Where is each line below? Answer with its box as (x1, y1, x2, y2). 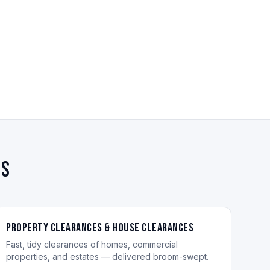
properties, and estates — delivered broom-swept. (6, 251, 209, 262)
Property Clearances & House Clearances (6, 221, 194, 235)
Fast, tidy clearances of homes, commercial (6, 239, 178, 250)
